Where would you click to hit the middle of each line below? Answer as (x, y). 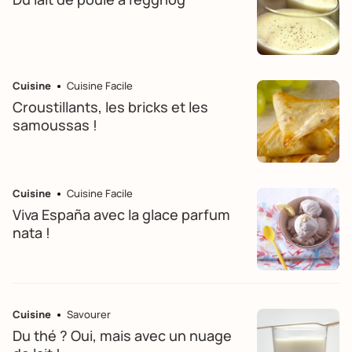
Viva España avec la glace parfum (121, 214)
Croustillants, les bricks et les (110, 107)
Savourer (89, 314)
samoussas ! (55, 125)
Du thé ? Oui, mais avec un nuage (122, 335)
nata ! (31, 233)
